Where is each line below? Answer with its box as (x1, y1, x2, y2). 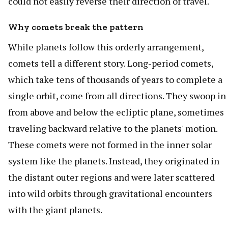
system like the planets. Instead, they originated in (8, 155, 219, 167)
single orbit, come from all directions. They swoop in (8, 90, 226, 102)
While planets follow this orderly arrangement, (8, 41, 204, 53)
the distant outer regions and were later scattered (8, 171, 215, 184)
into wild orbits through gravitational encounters (8, 187, 212, 200)
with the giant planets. (8, 204, 102, 216)
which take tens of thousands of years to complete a (8, 73, 222, 86)
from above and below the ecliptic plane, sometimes (8, 106, 224, 119)
